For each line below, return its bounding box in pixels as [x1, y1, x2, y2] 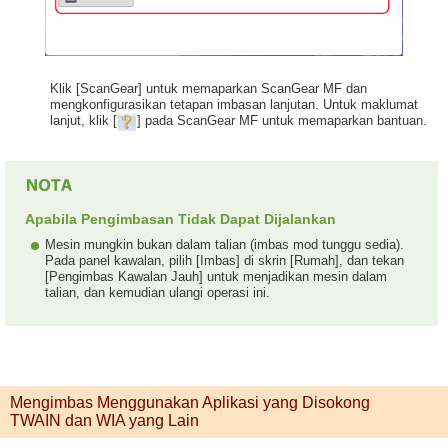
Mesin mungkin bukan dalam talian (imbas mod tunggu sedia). [45, 236, 404, 252]
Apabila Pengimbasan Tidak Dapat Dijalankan [25, 210, 336, 227]
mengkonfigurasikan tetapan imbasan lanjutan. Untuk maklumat [50, 96, 418, 112]
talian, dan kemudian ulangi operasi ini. [45, 284, 270, 300]
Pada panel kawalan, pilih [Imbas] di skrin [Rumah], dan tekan [45, 252, 404, 268]
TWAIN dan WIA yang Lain [10, 411, 199, 429]
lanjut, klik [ [50, 113, 117, 129]
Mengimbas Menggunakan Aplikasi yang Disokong [10, 393, 370, 411]
